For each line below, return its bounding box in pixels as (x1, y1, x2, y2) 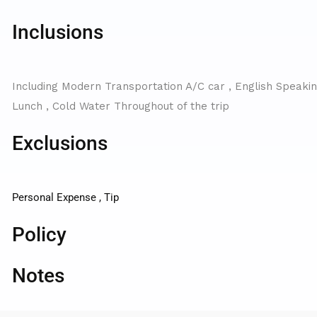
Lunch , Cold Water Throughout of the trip (12, 100, 229, 113)
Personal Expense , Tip (12, 191, 119, 204)
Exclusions (12, 132, 108, 155)
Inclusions (12, 21, 103, 44)
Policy (12, 223, 67, 246)
